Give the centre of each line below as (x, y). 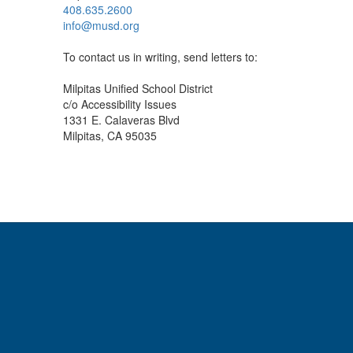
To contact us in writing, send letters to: (160, 57)
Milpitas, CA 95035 (110, 136)
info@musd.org (101, 25)
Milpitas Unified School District (138, 88)
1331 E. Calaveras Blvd (121, 120)
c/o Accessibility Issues (120, 104)
